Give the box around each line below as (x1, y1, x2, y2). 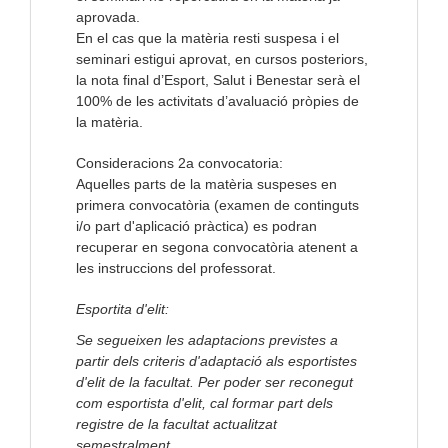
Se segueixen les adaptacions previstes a (76, 332, 338, 349)
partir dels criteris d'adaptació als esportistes (76, 353, 357, 370)
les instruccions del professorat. (76, 260, 276, 277)
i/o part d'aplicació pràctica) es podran (76, 218, 317, 235)
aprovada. (76, 9, 140, 26)
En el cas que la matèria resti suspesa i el (76, 30, 339, 47)
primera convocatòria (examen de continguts (76, 197, 359, 214)
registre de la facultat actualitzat (76, 416, 277, 433)
